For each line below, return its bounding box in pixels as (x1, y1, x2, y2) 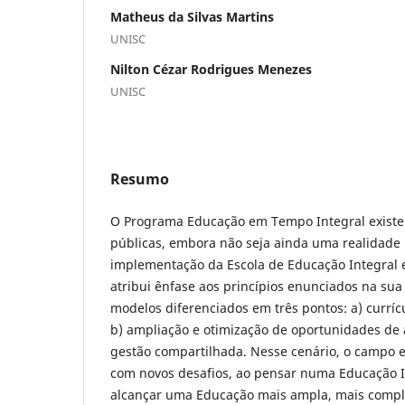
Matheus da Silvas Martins (110, 7, 274, 25)
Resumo (110, 168, 169, 189)
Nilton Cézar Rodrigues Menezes (110, 60, 312, 78)
